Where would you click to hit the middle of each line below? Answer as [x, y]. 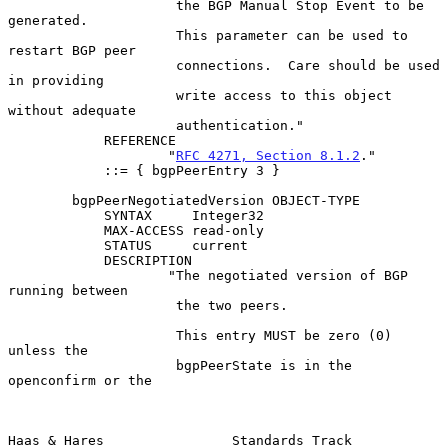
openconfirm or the [80, 380]
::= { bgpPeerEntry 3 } [56, 170]
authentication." [92, 125]
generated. [48, 20]
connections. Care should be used [92, 65]
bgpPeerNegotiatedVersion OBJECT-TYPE [40, 200]
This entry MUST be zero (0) [92, 335]
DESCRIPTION [56, 260]
